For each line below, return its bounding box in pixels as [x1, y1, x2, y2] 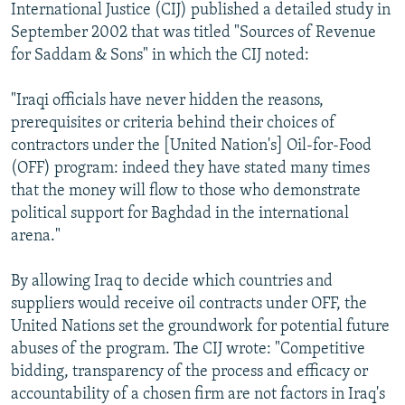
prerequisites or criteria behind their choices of [11, 114, 335, 132]
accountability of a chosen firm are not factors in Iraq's [11, 385, 385, 403]
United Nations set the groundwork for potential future [11, 317, 390, 335]
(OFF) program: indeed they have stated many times [11, 159, 370, 177]
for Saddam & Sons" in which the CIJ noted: [11, 46, 309, 64]
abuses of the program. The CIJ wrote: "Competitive [11, 340, 365, 358]
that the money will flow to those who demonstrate [11, 182, 361, 200]
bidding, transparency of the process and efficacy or [11, 363, 368, 381]
